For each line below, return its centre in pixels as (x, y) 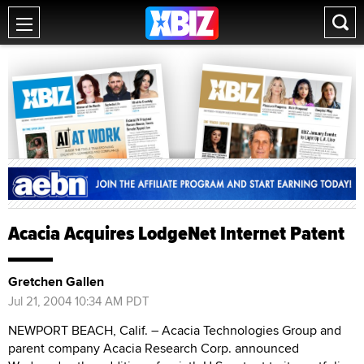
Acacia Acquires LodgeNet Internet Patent (176, 233)
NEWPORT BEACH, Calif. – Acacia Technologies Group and (175, 330)
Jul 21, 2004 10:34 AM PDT (79, 301)
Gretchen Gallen (56, 281)
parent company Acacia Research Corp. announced (154, 348)
